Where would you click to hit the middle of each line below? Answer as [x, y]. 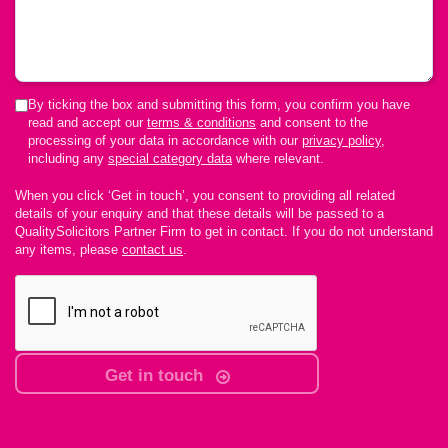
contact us [152, 249]
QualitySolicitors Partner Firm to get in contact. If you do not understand [224, 231]
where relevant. [278, 158]
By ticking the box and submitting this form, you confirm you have [219, 104]
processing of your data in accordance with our [165, 140]
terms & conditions [201, 122]
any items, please [68, 249]
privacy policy [341, 140]
